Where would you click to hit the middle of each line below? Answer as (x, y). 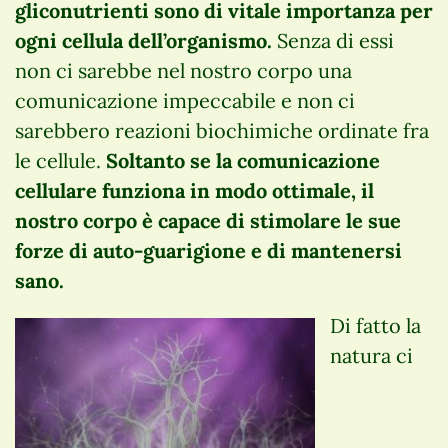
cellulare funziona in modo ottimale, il (194, 191)
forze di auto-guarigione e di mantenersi (208, 251)
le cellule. (60, 161)
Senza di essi (333, 41)
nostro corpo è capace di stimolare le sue (208, 221)
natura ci (371, 356)
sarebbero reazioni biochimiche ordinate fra (222, 131)
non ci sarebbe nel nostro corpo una (183, 71)
